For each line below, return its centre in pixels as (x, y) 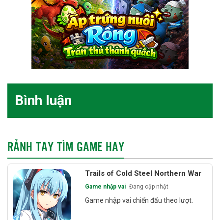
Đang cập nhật (149, 186)
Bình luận (43, 100)
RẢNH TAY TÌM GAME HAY (66, 146)
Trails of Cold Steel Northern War (143, 173)
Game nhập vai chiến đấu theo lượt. (139, 200)
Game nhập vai (105, 186)
